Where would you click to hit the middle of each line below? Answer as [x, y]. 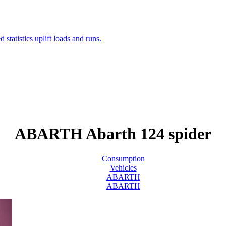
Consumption [123, 158]
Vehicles [123, 167]
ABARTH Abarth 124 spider [113, 134]
